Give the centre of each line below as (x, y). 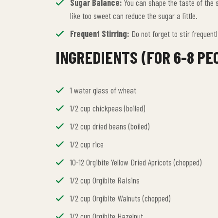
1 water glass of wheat (103, 90)
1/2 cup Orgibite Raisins (105, 180)
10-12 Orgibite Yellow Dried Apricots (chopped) (136, 162)
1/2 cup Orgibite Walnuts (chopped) (120, 198)
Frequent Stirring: (100, 34)
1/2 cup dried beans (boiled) (110, 126)
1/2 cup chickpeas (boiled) (108, 108)
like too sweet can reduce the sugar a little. (134, 16)
